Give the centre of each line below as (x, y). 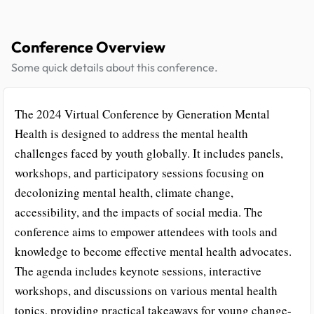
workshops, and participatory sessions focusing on (139, 172)
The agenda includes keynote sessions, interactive (138, 271)
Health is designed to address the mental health (131, 133)
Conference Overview (88, 47)
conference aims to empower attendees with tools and (146, 231)
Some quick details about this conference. (115, 67)
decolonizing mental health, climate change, (124, 192)
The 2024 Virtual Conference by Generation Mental (142, 114)
